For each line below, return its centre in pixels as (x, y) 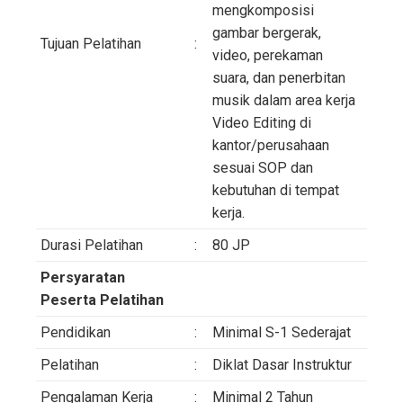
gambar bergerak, (267, 32)
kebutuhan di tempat (276, 190)
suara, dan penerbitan (279, 77)
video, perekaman (268, 55)
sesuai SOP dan (263, 167)
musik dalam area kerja (284, 100)
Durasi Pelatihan (92, 245)
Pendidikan (76, 332)
